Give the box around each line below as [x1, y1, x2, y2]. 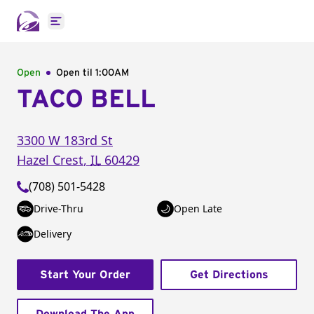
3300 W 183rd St [17, 132, 113, 149]
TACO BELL [17, 87, 156, 112]
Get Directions [189, 269, 268, 280]
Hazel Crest [17, 151, 83, 168]
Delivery [34, 227, 71, 240]
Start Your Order [40, 269, 130, 280]
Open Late [174, 202, 222, 215]
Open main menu [55, 20, 148, 36]
